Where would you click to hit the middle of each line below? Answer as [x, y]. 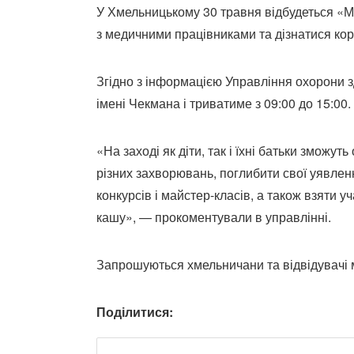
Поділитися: [135, 311]
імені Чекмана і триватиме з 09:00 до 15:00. [224, 103]
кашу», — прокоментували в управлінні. [214, 217]
